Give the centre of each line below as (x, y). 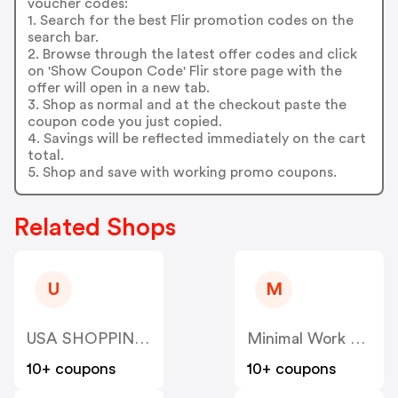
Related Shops (95, 228)
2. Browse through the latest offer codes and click (192, 54)
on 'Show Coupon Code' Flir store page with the (184, 71)
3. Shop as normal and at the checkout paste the (187, 104)
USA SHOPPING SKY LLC (142, 339)
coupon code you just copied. (124, 121)
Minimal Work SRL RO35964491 (358, 339)
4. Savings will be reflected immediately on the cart (196, 138)
